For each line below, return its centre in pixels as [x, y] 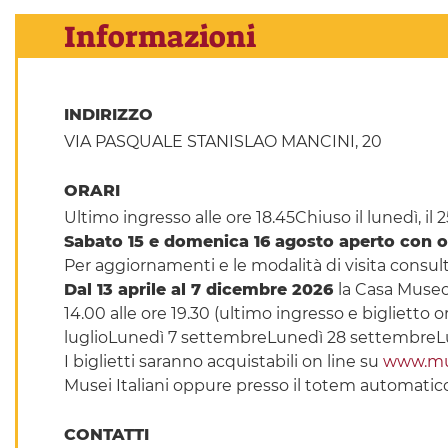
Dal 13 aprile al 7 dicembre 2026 [200, 290]
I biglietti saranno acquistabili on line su [223, 362]
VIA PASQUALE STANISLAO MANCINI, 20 [222, 142]
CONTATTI [108, 435]
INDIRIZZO [110, 115]
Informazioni [159, 36]
